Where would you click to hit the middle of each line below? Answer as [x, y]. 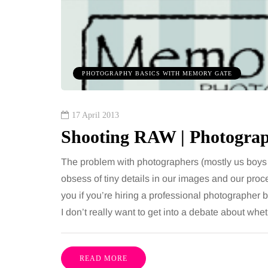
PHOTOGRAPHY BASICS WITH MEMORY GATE [157, 74]
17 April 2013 [95, 115]
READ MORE [103, 259]
